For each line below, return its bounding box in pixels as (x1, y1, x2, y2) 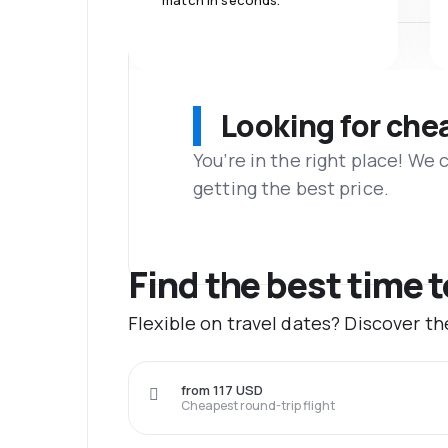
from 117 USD (181, 381, 263, 400)
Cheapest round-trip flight (181, 397, 335, 415)
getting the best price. (193, 175, 389, 200)
